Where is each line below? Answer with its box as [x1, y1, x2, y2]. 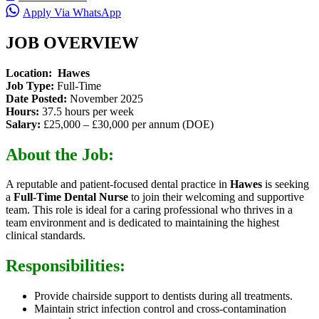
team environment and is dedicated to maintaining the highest [6, 216, 279, 229]
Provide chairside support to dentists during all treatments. [34, 290, 293, 303]
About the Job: [6, 145, 114, 164]
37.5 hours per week [39, 105, 134, 117]
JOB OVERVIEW [6, 33, 139, 52]
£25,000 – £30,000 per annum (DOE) [41, 117, 214, 130]
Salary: [6, 117, 41, 130]
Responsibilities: [6, 256, 125, 276]
